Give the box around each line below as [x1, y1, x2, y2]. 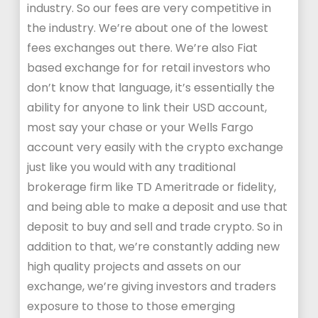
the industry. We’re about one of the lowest [27, 20, 269, 36]
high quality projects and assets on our [27, 258, 242, 275]
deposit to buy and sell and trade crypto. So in [27, 219, 283, 235]
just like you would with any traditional [27, 159, 236, 175]
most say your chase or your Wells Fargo [27, 119, 254, 136]
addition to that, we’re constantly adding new [27, 238, 280, 255]
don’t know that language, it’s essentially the [27, 79, 275, 96]
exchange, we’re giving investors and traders [27, 278, 277, 295]
